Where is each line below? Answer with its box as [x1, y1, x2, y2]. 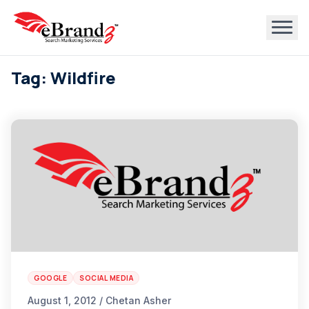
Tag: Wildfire [11, 66, 116, 89]
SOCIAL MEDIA [79, 273, 133, 283]
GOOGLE [34, 273, 67, 283]
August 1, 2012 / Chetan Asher [28, 295, 171, 306]
